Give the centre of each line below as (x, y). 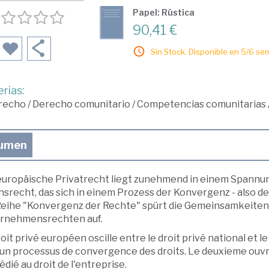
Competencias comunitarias (201, 104)
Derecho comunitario (81, 104)
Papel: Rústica (163, 12)
